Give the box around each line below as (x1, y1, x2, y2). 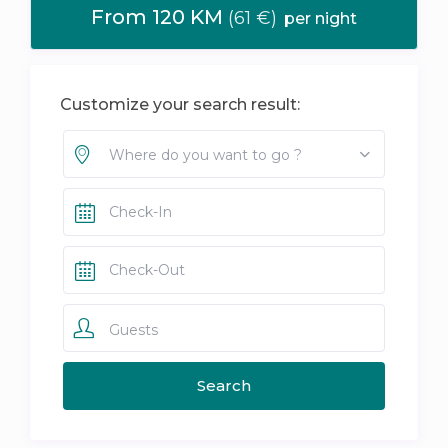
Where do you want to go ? (108, 146, 302, 165)
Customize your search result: (60, 95, 301, 115)
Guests (108, 321, 158, 340)
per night (280, 9, 357, 29)
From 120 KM (91, 5, 228, 30)
